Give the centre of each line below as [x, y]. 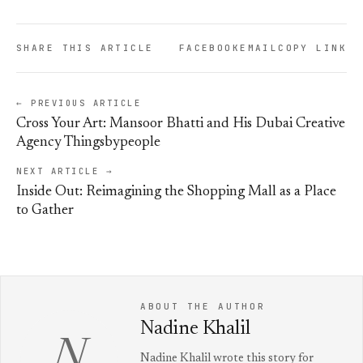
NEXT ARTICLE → [65, 171]
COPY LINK [312, 48]
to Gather [45, 211]
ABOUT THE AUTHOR [203, 307]
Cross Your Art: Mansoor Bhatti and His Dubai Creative [181, 124]
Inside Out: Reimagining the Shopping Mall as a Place [176, 192]
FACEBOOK [209, 48]
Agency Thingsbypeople [88, 143]
